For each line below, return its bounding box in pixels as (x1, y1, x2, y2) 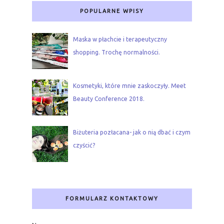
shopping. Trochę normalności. (72, 49, 160, 56)
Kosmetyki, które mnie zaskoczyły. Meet (72, 82, 186, 89)
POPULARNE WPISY (80, 7, 144, 14)
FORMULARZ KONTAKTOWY (65, 195, 158, 202)
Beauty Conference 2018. (72, 95, 144, 102)
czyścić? (72, 142, 95, 149)
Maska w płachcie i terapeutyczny (72, 36, 167, 43)
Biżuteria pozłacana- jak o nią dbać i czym (72, 129, 190, 136)
